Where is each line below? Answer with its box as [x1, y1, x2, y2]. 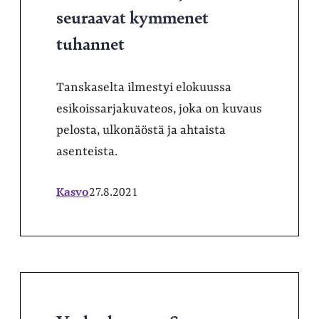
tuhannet [56, 31, 125, 55]
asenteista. [56, 145, 117, 159]
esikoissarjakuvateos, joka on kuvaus [56, 102, 262, 116]
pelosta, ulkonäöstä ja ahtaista [56, 123, 226, 137]
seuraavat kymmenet [56, 4, 209, 28]
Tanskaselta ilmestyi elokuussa [56, 80, 231, 95]
